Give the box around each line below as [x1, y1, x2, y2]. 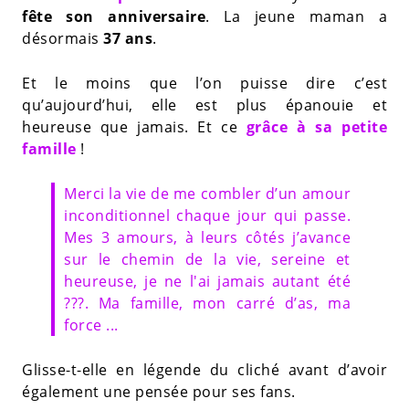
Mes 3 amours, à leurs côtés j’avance [64, 226, 351, 247]
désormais [22, 27, 103, 48]
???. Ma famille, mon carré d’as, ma [64, 292, 351, 313]
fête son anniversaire [22, 5, 206, 26]
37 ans [103, 27, 152, 48]
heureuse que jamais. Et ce [22, 116, 246, 137]
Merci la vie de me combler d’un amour [64, 183, 351, 204]
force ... [64, 314, 119, 335]
